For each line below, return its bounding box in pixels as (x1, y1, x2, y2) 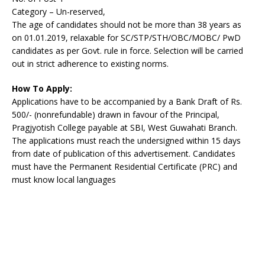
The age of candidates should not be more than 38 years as (12, 19, 241, 30)
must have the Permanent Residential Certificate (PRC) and (12, 161, 237, 172)
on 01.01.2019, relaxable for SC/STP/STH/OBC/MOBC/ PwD (12, 32, 241, 43)
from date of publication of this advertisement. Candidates (12, 148, 235, 159)
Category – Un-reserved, (12, 6, 105, 17)
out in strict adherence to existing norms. (12, 58, 169, 69)
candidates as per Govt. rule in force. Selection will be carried (12, 45, 243, 56)
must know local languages (12, 174, 116, 185)
